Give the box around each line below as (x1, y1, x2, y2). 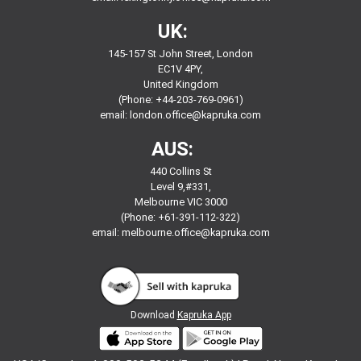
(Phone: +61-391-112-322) (121, 211, 240, 224)
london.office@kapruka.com (130, 109, 261, 122)
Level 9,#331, (150, 180, 211, 193)
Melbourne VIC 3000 (134, 196, 227, 209)
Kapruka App (176, 309, 231, 321)
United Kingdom (143, 78, 218, 91)
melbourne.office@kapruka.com (121, 226, 270, 239)
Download (130, 309, 177, 321)
